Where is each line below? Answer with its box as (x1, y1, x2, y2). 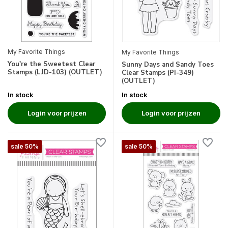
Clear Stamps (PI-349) (122, 68, 194, 78)
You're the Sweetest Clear (8, 60, 95, 69)
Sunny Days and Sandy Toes (122, 60, 214, 70)
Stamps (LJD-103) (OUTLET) (8, 68, 102, 77)
